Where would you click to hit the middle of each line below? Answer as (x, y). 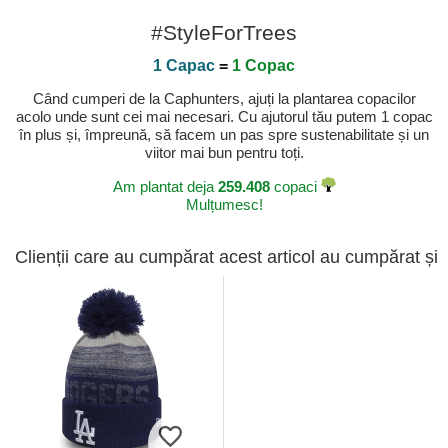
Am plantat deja (165, 187)
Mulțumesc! (224, 205)
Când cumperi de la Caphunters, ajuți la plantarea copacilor (224, 99)
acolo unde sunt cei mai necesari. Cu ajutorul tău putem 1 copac (224, 117)
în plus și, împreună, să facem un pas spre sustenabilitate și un (224, 135)
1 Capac (184, 66)
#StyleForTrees (224, 33)
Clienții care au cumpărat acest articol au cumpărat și (226, 257)
